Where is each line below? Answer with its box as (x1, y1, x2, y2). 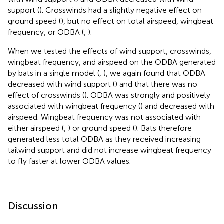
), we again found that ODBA (103, 68, 205, 78)
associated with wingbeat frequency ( (8, 101, 140, 111)
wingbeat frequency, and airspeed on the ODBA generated (8, 57, 216, 67)
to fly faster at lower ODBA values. (8, 156, 131, 166)
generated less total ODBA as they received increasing (8, 134, 201, 144)
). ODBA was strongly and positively (84, 90, 210, 100)
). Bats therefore (135, 123, 192, 133)
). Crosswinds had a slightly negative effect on (39, 5, 202, 15)
